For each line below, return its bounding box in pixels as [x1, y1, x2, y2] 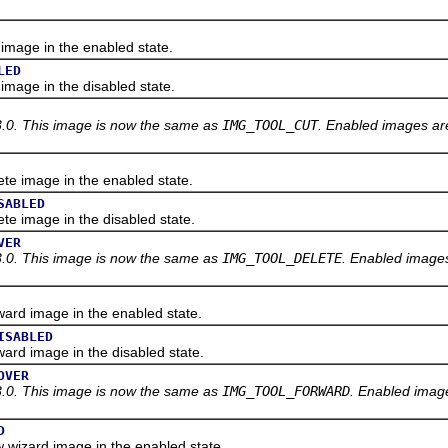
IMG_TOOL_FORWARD [222, 382, 350, 399]
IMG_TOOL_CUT [222, 116, 318, 133]
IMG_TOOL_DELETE [222, 249, 342, 266]
